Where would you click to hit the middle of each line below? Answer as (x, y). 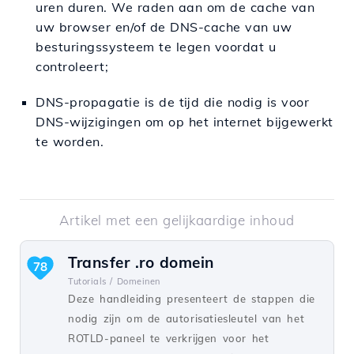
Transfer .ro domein (141, 263)
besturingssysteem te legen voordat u (156, 47)
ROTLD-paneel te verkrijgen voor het (169, 339)
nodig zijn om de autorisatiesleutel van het (186, 319)
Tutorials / (90, 282)
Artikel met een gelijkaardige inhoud (177, 220)
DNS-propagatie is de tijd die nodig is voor (172, 102)
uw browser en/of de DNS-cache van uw (164, 27)
